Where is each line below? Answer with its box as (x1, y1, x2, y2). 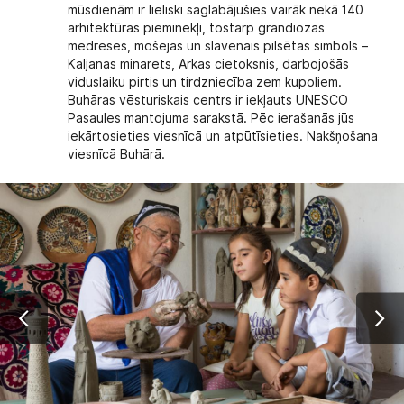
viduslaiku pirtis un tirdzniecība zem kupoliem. (68, 75, 343, 90)
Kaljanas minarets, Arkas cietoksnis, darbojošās (68, 57, 350, 72)
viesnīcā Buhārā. (68, 147, 166, 162)
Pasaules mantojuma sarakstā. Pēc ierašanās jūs (68, 111, 355, 126)
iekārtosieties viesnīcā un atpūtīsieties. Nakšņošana (68, 129, 379, 144)
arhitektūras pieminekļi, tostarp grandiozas (68, 21, 326, 36)
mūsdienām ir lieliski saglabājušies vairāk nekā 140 (68, 3, 364, 18)
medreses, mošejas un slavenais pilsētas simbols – (68, 39, 369, 54)
